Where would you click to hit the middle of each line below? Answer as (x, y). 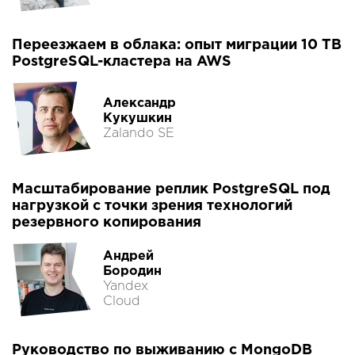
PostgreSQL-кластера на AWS (122, 62)
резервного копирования (107, 223)
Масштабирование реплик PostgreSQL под (171, 190)
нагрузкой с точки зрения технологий (152, 206)
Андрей (128, 257)
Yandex (126, 287)
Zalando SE (139, 133)
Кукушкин (137, 118)
